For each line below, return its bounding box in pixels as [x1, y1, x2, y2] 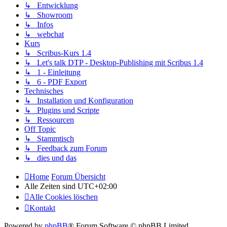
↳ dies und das [24, 153, 77, 162]
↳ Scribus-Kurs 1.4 [24, 48, 91, 57]
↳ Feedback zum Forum [24, 143, 107, 153]
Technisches [24, 86, 63, 95]
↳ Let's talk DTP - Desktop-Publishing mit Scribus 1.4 [24, 58, 203, 67]
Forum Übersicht [51, 172, 105, 181]
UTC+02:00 [78, 181, 117, 191]
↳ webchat [24, 29, 64, 39]
